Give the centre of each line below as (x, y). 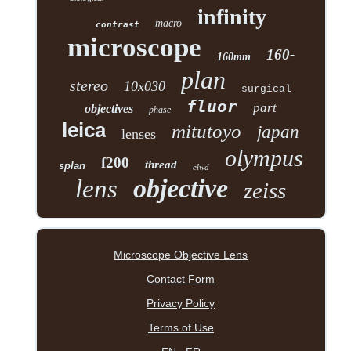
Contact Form (181, 279)
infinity (232, 16)
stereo (89, 85)
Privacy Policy (181, 303)
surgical (267, 89)
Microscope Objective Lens (181, 254)
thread (161, 164)
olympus (264, 157)
